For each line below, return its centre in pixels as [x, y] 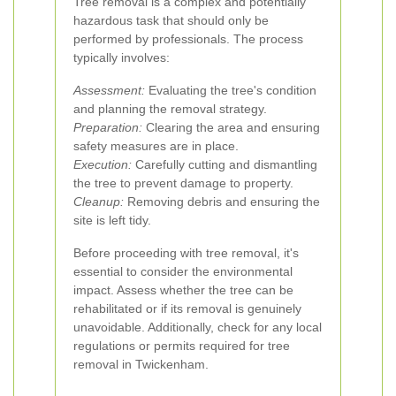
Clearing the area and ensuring [231, 127]
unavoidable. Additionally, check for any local [198, 327]
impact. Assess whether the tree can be [183, 290]
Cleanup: [99, 202]
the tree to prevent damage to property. [183, 183]
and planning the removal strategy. [170, 109]
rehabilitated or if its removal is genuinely [187, 308]
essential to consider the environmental [183, 271]
